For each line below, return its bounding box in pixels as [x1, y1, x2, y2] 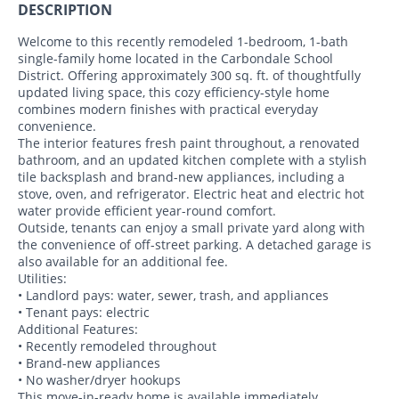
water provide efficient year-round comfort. [18, 201, 276, 219]
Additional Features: [18, 320, 138, 338]
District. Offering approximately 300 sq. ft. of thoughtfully [18, 66, 361, 84]
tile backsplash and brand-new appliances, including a [18, 167, 345, 185]
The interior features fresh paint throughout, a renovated [18, 134, 360, 151]
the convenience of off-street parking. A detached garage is [18, 235, 371, 253]
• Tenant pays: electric [18, 303, 150, 321]
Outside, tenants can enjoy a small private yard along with [18, 218, 365, 236]
